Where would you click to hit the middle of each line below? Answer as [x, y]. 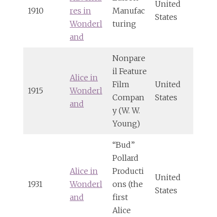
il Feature [130, 71]
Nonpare [129, 58]
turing [124, 23]
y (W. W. [126, 110]
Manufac [129, 10]
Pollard [125, 158]
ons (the [128, 184]
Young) [126, 123]
